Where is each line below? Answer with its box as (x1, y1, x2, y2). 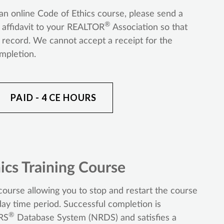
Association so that (110, 22, 187, 32)
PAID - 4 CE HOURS (10, 91, 96, 103)
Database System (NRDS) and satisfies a (14, 213, 176, 222)
